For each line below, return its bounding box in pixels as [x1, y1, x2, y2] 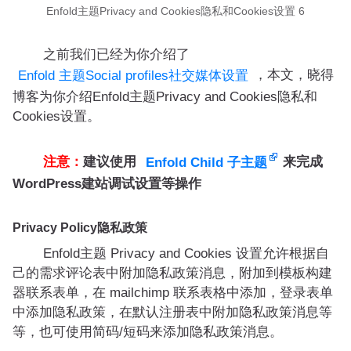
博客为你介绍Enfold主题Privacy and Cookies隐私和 [13, 89, 317, 105]
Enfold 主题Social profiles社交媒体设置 [18, 68, 248, 84]
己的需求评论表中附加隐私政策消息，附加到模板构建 [13, 266, 332, 281]
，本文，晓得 [254, 67, 334, 83]
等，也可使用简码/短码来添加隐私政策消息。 [13, 324, 283, 340]
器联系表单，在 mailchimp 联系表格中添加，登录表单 [13, 285, 333, 301]
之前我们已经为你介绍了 [16, 47, 190, 63]
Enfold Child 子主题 [146, 155, 267, 171]
